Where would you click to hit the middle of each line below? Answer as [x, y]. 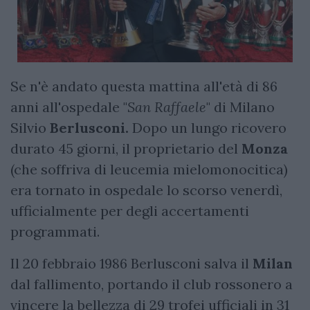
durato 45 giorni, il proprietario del [126, 148]
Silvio [30, 127]
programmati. [55, 231]
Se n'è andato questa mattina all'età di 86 [144, 86]
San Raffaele [167, 107]
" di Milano [240, 107]
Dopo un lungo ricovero [209, 127]
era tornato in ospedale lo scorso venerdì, [146, 190]
